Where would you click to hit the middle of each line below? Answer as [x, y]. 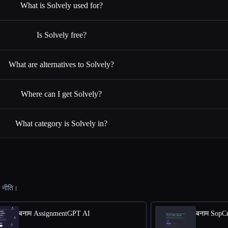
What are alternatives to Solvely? [62, 64]
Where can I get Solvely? [62, 94]
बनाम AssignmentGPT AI [54, 213]
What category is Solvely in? [62, 123]
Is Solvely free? [61, 35]
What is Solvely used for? [61, 5]
